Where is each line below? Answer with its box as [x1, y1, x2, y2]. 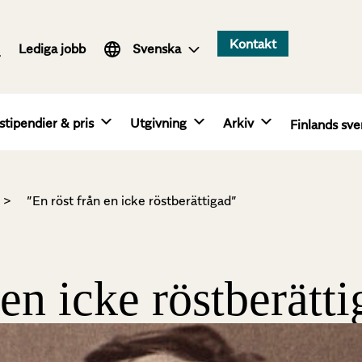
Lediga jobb [19, 40, 86, 57]
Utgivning [130, 115, 187, 132]
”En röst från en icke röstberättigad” [27, 192, 237, 209]
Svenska [132, 40, 181, 57]
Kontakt [229, 36, 276, 53]
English [116, 40, 158, 57]
